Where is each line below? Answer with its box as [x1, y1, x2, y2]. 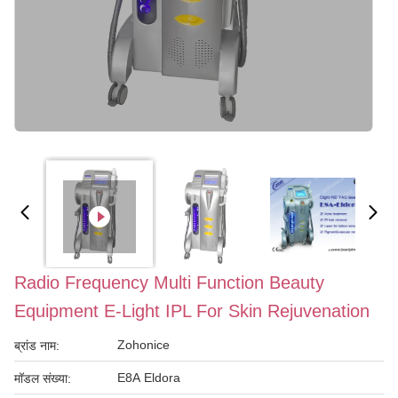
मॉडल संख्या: [14, 371, 71, 386]
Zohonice [117, 338, 170, 352]
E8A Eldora [117, 370, 180, 385]
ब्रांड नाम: [14, 338, 60, 353]
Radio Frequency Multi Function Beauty [14, 273, 324, 292]
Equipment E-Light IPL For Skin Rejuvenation [14, 301, 370, 321]
